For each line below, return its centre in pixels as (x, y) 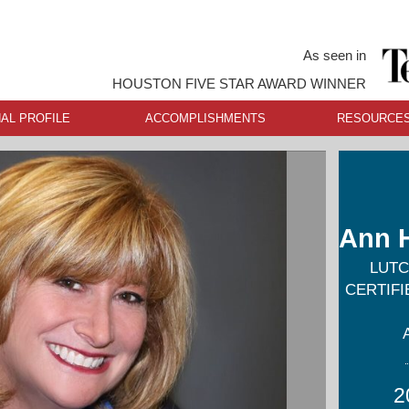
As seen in (334, 56)
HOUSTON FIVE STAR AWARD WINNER (239, 83)
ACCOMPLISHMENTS (206, 118)
